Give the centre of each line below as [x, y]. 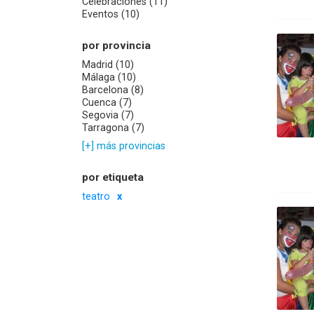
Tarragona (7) [113, 127]
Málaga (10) [109, 77]
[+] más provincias [124, 146]
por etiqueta [113, 177]
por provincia [116, 45]
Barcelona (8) [113, 89]
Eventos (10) [111, 14]
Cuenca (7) [107, 102]
